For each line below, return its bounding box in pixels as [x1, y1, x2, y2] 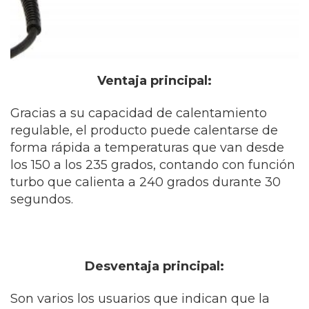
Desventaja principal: [85, 258, 224, 274]
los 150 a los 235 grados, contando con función [10, 157, 295, 172]
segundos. [10, 191, 73, 207]
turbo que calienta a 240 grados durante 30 [10, 174, 281, 190]
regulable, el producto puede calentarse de [10, 122, 278, 138]
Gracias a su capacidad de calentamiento [10, 105, 267, 121]
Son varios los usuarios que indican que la [10, 290, 270, 306]
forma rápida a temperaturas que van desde [10, 139, 284, 155]
